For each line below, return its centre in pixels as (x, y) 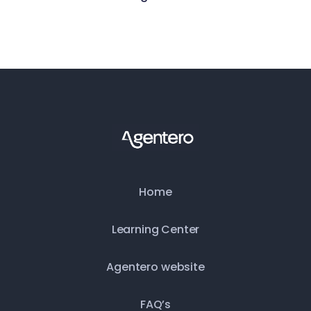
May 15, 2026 (158, 9)
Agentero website (155, 267)
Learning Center (155, 229)
